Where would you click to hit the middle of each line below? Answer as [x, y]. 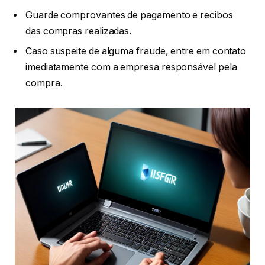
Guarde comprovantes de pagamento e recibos [129, 15]
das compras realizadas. [79, 31]
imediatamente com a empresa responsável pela [131, 67]
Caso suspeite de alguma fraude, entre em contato [136, 51]
